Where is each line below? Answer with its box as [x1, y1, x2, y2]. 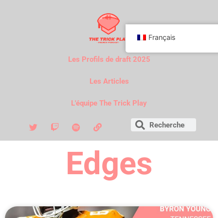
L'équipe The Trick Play [71, 98, 147, 108]
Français [148, 33, 176, 41]
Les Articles [89, 76, 129, 86]
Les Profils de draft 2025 [68, 54, 150, 64]
